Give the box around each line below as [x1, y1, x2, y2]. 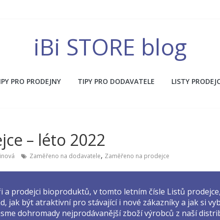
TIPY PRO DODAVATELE [77, 77, 155, 86]
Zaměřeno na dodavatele [29, 152, 101, 160]
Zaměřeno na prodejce [105, 152, 169, 160]
